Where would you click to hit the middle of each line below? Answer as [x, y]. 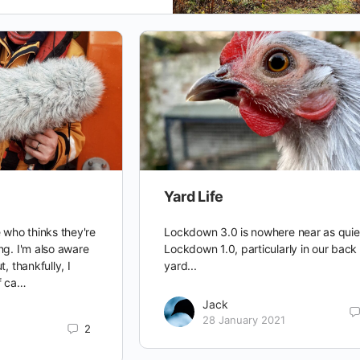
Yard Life [194, 197]
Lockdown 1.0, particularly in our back [261, 249]
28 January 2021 [244, 320]
